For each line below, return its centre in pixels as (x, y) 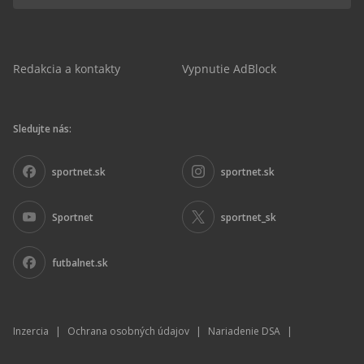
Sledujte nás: (42, 129)
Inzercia (31, 331)
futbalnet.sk (80, 262)
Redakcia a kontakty (67, 69)
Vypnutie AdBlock (229, 69)
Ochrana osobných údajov (128, 331)
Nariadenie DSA (244, 331)
